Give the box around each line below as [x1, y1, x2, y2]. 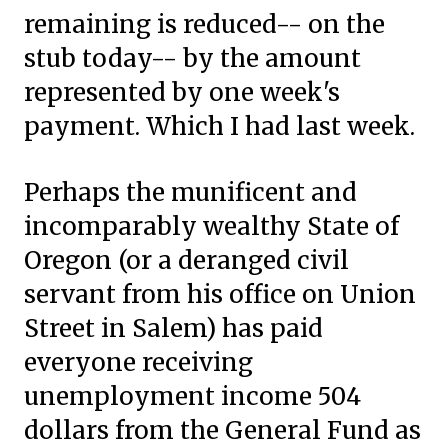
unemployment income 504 [24, 381, 361, 412]
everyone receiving [24, 347, 253, 378]
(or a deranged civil [118, 245, 349, 276]
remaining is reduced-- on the [24, 9, 385, 40]
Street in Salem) [24, 313, 222, 344]
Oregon [24, 245, 118, 276]
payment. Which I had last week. [24, 111, 415, 142]
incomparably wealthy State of [24, 211, 399, 242]
